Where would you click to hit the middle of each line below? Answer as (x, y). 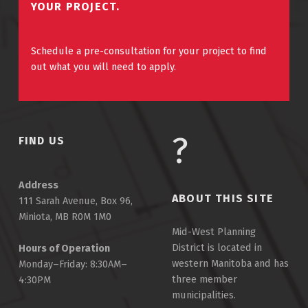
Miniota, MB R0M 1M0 (65, 216)
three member (204, 279)
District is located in (217, 247)
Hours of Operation (64, 249)
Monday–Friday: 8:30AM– (73, 264)
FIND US (42, 141)
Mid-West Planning (213, 231)
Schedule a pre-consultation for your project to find (148, 51)
